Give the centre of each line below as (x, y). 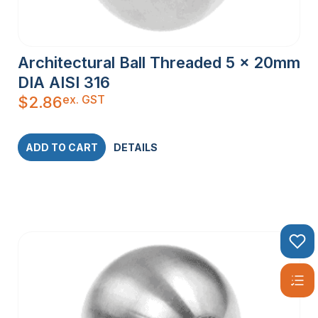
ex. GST (84, 100)
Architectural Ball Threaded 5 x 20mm (159, 63)
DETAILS (136, 148)
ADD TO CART (62, 148)
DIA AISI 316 (64, 83)
